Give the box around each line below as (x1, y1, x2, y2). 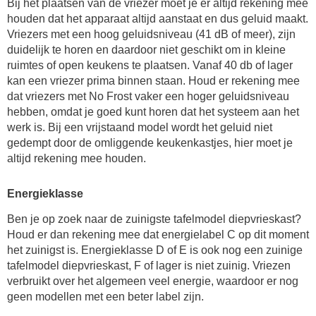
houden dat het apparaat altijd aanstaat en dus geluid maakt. (7, 13, 308, 25)
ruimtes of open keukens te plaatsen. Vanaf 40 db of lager (7, 59, 293, 72)
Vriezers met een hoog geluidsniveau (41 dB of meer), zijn (7, 28, 296, 41)
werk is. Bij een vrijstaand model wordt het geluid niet (7, 121, 272, 134)
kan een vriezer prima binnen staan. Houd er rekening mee (7, 75, 300, 87)
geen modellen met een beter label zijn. (7, 291, 204, 303)
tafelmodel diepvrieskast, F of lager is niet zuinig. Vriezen (7, 260, 291, 272)
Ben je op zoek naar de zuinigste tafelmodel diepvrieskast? (7, 213, 301, 226)
